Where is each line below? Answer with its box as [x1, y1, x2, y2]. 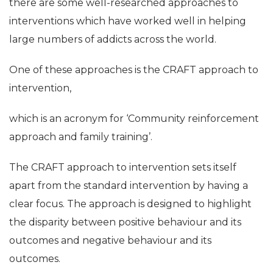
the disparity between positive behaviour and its [9, 216, 241, 228]
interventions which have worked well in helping [9, 15, 246, 27]
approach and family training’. [9, 130, 152, 143]
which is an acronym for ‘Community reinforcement [9, 112, 259, 124]
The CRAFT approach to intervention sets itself [9, 161, 236, 173]
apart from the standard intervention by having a [9, 179, 248, 191]
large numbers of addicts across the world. [9, 33, 216, 45]
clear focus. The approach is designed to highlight [9, 197, 252, 210]
